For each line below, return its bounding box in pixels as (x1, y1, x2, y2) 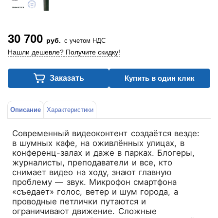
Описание (10, 106, 41, 113)
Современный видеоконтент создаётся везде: (12, 128, 200, 138)
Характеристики (47, 106, 93, 113)
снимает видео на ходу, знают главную (12, 167, 172, 177)
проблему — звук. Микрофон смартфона (12, 177, 177, 187)
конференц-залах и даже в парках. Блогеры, (12, 147, 195, 158)
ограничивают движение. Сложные (12, 206, 157, 216)
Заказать (49, 73, 84, 82)
